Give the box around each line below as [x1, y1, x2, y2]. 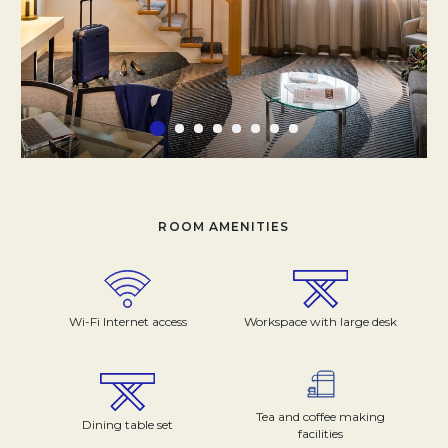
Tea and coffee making [256, 408, 385, 424]
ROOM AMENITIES [158, 218, 290, 234]
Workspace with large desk [244, 313, 397, 329]
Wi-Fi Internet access [68, 313, 187, 329]
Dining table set [82, 417, 173, 433]
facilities [298, 425, 343, 441]
